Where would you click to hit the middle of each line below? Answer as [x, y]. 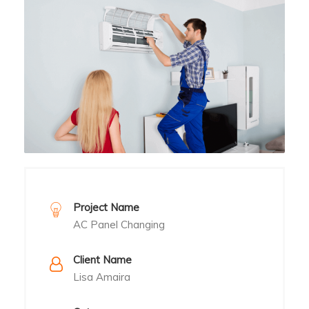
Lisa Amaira [102, 277]
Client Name [102, 259]
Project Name [106, 207]
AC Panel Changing [119, 224]
